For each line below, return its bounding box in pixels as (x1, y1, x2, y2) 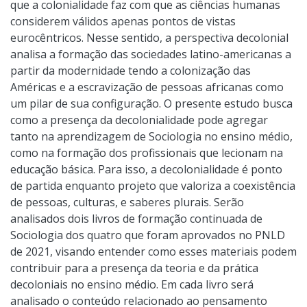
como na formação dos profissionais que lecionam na (10, 145, 283, 160)
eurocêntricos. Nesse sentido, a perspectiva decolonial (10, 29, 288, 45)
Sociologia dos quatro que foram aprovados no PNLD (10, 227, 285, 243)
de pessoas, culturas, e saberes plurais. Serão (10, 194, 244, 210)
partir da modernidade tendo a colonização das (10, 62, 251, 78)
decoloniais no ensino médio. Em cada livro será (10, 276, 254, 292)
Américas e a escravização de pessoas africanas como (10, 79, 284, 95)
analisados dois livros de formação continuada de (10, 210, 262, 226)
